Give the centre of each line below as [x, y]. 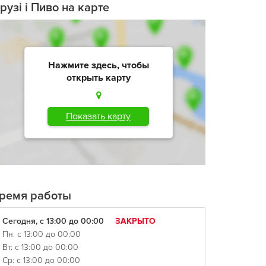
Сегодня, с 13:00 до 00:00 [54, 221]
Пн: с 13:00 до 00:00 [42, 234]
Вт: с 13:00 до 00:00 [40, 247]
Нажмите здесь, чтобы [98, 65]
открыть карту [98, 77]
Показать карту [98, 116]
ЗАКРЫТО [135, 221]
